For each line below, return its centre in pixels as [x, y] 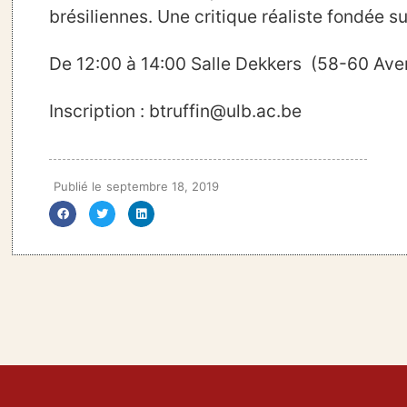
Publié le [78, 186]
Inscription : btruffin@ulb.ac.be [176, 110]
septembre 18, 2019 [163, 186]
